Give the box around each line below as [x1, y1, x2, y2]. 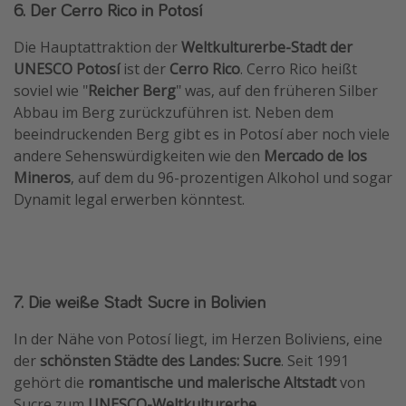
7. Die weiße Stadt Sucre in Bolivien [14, 289, 266, 313]
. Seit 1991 [281, 350, 349, 371]
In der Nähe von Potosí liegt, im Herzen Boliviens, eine [14, 328, 382, 349]
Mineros [14, 167, 71, 188]
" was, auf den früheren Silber [176, 80, 378, 101]
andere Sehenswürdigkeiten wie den [14, 145, 260, 166]
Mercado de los [260, 145, 367, 166]
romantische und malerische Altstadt [88, 372, 336, 392]
